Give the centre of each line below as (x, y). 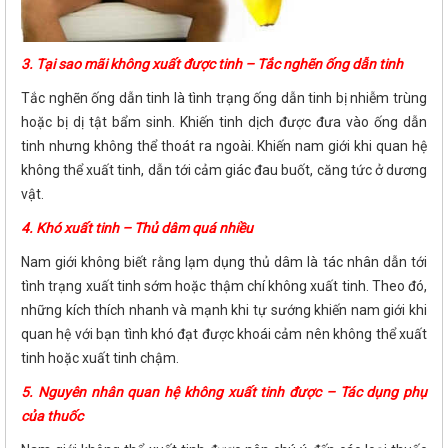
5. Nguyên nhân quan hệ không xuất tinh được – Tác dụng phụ (224, 391)
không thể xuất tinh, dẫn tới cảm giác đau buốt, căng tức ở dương (224, 169)
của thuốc (52, 415)
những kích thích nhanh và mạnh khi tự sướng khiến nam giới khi (224, 309)
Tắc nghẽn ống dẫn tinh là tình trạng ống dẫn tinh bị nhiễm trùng (224, 97)
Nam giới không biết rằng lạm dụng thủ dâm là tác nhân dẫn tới (224, 261)
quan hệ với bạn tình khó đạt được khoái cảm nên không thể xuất (224, 333)
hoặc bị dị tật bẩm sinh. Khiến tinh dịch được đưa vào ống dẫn (224, 121)
